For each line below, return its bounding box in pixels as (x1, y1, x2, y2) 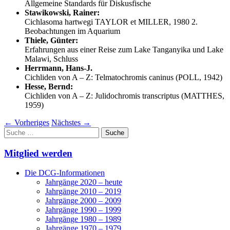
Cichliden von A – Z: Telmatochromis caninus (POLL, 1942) (25, 72, 222, 82)
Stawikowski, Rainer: (25, 8, 100, 17)
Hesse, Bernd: (25, 82, 73, 91)
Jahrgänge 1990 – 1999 (45, 205, 121, 215)
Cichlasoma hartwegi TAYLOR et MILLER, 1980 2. (25, 17, 198, 26)
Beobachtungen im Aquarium (25, 26, 120, 35)
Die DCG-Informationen (25, 168, 105, 178)
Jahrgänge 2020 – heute (45, 178, 122, 187)
